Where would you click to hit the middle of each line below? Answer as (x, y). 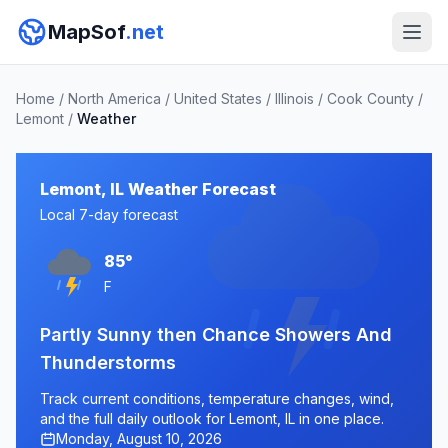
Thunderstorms (108, 362)
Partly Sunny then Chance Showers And (216, 334)
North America (114, 98)
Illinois (294, 98)
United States (218, 98)
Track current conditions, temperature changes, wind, (217, 398)
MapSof (86, 32)
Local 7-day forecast (109, 214)
